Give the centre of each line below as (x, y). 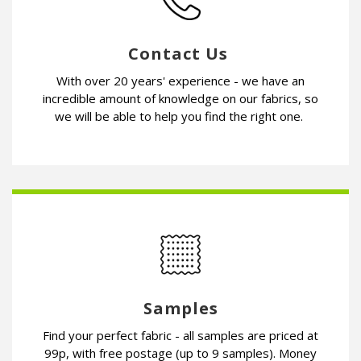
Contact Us (180, 53)
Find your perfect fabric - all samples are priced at (180, 335)
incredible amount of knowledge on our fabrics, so (180, 98)
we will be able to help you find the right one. (180, 116)
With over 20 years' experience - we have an (180, 80)
